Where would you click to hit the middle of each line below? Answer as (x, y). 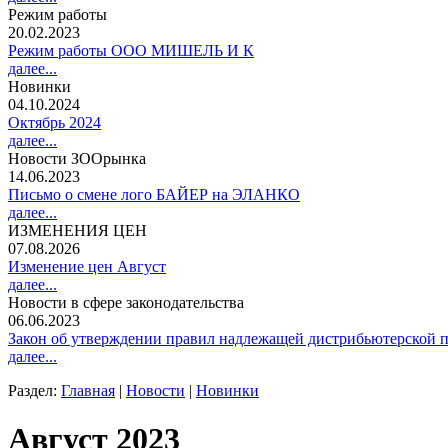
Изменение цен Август (87, 266)
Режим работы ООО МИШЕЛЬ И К (131, 50)
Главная (88, 390)
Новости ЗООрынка (77, 158)
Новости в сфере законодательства (126, 302)
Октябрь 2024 (54, 122)
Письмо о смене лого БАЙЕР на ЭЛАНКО (154, 194)
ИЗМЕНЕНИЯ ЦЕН (77, 230)
